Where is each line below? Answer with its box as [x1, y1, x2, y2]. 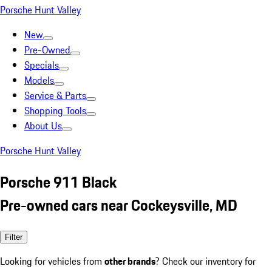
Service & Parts [24, 88, 86, 103]
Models [24, 73, 54, 87]
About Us [24, 118, 62, 133]
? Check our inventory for [155, 253, 256, 268]
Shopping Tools [24, 103, 86, 118]
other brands [104, 253, 155, 268]
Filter [5, 232, 22, 242]
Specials [24, 58, 59, 72]
